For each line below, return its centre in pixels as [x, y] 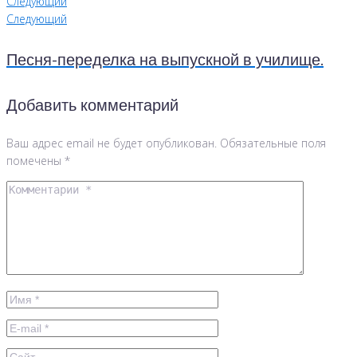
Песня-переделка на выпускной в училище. [165, 61]
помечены [35, 160]
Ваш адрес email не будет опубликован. [112, 143]
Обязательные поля [271, 143]
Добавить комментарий [92, 106]
